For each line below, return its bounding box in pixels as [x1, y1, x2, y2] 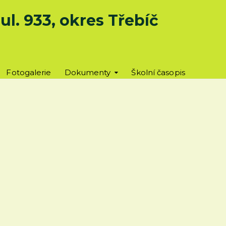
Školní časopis [131, 68, 185, 77]
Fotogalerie [6, 68, 51, 77]
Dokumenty [64, 68, 111, 77]
